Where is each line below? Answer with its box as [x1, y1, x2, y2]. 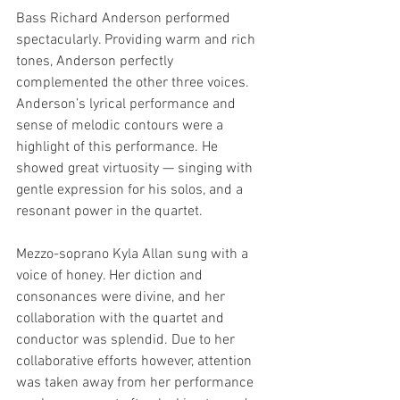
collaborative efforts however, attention [16, 353, 255, 371]
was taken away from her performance [16, 374, 257, 392]
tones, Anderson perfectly [16, 53, 177, 71]
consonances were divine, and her [16, 288, 229, 306]
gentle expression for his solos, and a [16, 181, 246, 199]
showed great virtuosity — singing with [16, 160, 256, 178]
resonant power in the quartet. [16, 203, 206, 221]
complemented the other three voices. [16, 74, 253, 92]
